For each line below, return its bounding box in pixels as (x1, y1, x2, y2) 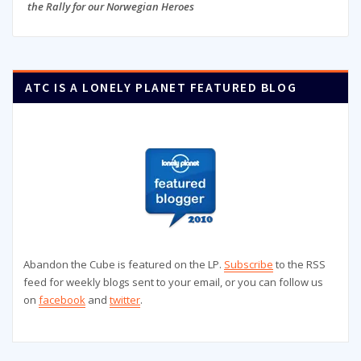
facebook (39, 293, 85, 308)
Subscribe (224, 257, 273, 272)
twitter (110, 293, 140, 308)
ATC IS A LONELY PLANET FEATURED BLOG (25, 80, 297, 96)
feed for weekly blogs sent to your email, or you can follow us (23, 275, 323, 290)
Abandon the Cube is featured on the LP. (23, 257, 224, 272)
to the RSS (273, 257, 326, 272)
